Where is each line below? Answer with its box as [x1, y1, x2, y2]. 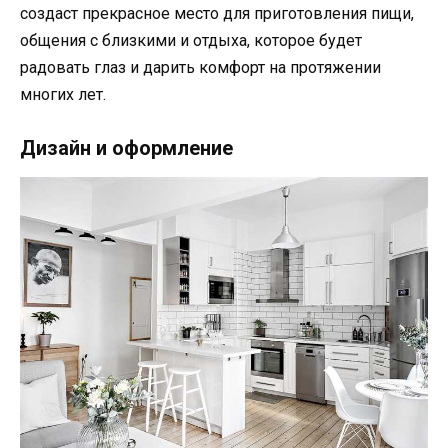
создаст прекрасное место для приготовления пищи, [20, 4, 414, 24]
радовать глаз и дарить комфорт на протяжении [20, 58, 381, 78]
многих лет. [20, 85, 106, 105]
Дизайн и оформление [20, 136, 233, 161]
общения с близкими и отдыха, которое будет [20, 31, 362, 51]
